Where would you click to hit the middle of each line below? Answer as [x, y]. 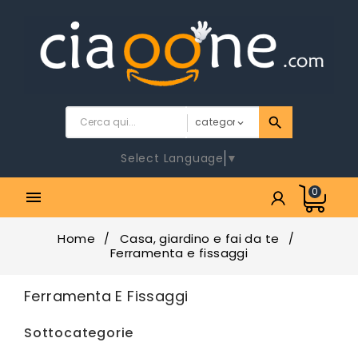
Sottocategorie [79, 332]
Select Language [173, 158]
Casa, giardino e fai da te [200, 238]
